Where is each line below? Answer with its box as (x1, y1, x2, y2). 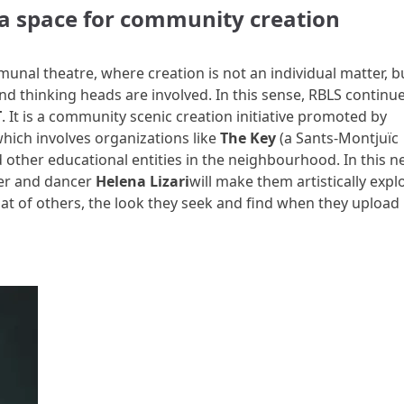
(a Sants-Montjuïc (275, 128, 399, 148)
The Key (219, 128, 276, 148)
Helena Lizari (95, 171, 189, 191)
